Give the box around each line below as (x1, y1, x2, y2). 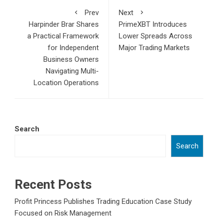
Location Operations (34, 78, 99, 87)
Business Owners (43, 55, 99, 64)
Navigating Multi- (46, 67, 99, 75)
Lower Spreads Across (119, 32, 192, 40)
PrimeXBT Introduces (119, 20, 187, 29)
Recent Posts (15, 177, 92, 192)
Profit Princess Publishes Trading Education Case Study (15, 197, 192, 206)
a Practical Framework (27, 32, 99, 40)
